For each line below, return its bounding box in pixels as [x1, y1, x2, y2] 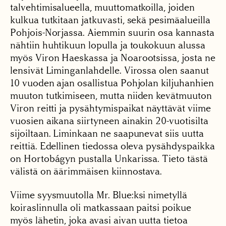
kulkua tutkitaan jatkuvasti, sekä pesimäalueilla [10, 14, 210, 26]
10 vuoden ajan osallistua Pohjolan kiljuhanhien [10, 77, 214, 89]
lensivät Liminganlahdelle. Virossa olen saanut [10, 64, 209, 76]
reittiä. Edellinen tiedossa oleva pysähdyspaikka [10, 140, 215, 152]
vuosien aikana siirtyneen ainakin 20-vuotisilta [10, 115, 208, 127]
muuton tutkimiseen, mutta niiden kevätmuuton [10, 89, 212, 101]
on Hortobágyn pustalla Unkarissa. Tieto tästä [10, 152, 208, 164]
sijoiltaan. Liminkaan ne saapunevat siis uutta [10, 127, 204, 139]
